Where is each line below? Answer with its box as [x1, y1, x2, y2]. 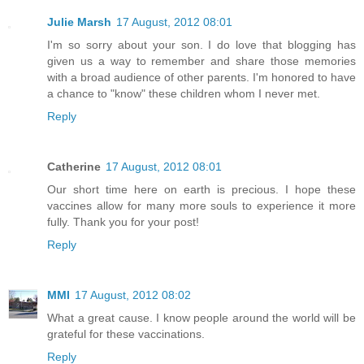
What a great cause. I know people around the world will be [47, 310, 356, 324]
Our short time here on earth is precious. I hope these [47, 182, 356, 196]
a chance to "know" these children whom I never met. [47, 86, 320, 100]
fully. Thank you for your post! [47, 214, 199, 228]
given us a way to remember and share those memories [47, 54, 356, 67]
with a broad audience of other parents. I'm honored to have [47, 70, 356, 84]
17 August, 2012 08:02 [75, 288, 191, 301]
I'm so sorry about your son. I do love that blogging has [47, 37, 356, 51]
